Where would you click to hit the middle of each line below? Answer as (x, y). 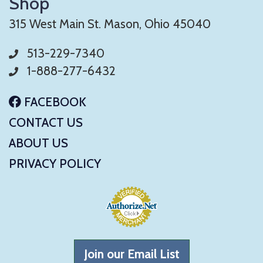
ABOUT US (38, 143)
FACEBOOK (54, 102)
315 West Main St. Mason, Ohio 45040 (110, 24)
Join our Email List (131, 254)
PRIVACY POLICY (55, 164)
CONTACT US (46, 123)
